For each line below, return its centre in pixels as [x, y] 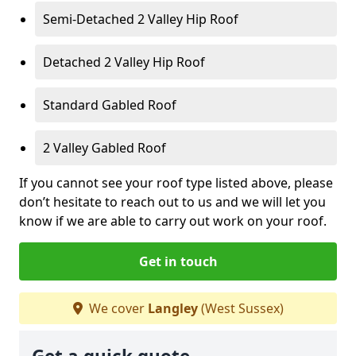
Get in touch [178, 261]
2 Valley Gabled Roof [104, 147]
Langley [172, 308]
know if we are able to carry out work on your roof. [173, 221]
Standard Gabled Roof [110, 104]
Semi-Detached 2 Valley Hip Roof [141, 19]
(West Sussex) [240, 308]
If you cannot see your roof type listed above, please [176, 182]
